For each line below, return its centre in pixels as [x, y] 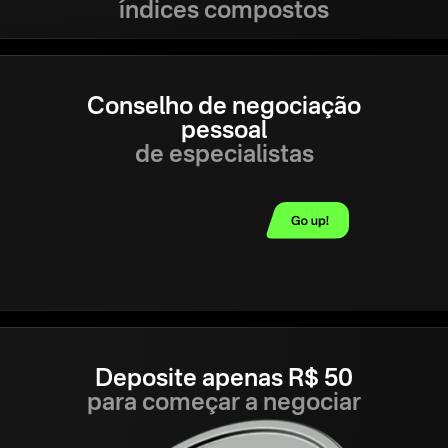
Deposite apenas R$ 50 [224, 380]
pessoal [224, 131]
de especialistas [224, 155]
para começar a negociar [224, 404]
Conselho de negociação [224, 107]
